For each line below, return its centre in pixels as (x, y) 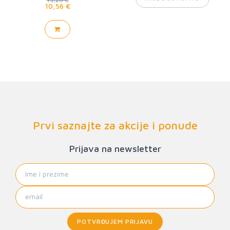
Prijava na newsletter (115, 148)
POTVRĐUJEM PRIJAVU (115, 221)
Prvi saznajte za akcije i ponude (115, 125)
